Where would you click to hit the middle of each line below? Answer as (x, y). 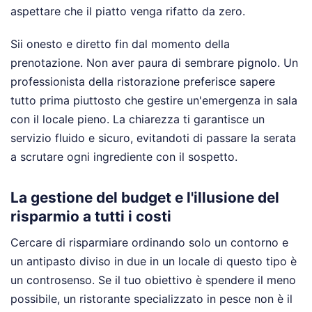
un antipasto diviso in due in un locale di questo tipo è (154, 261)
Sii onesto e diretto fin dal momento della (120, 44)
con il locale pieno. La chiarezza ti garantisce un (138, 119)
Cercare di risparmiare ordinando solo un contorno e (149, 242)
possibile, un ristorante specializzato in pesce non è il (151, 298)
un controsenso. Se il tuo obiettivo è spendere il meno (153, 280)
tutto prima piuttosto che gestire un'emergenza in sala (154, 100)
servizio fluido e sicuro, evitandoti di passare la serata (153, 138)
